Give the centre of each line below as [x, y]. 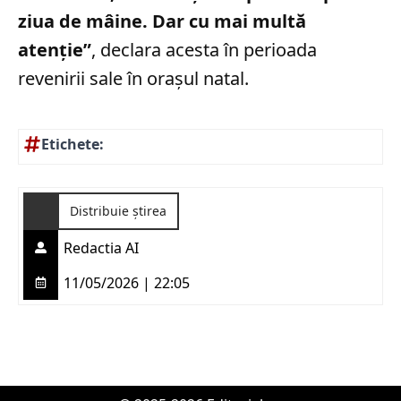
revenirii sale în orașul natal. [133, 78]
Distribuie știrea [118, 211]
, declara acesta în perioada [204, 50]
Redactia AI [101, 247]
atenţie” [55, 50]
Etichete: [73, 144]
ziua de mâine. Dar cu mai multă [162, 21]
